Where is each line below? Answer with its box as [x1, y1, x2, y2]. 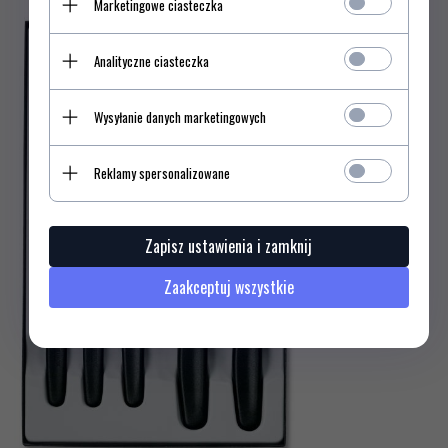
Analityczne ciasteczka [93, 50, 209, 71]
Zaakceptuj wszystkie [163, 274, 294, 299]
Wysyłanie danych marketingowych [93, 106, 266, 127]
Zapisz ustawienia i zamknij [145, 233, 312, 258]
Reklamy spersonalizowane [93, 162, 230, 183]
